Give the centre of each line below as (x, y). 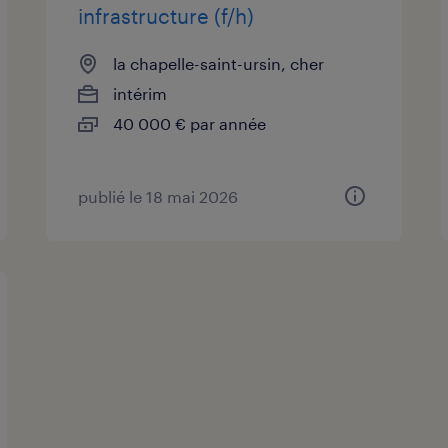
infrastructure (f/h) (166, 15)
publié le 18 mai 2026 (158, 196)
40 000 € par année (190, 123)
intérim (140, 93)
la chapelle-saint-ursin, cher (219, 63)
